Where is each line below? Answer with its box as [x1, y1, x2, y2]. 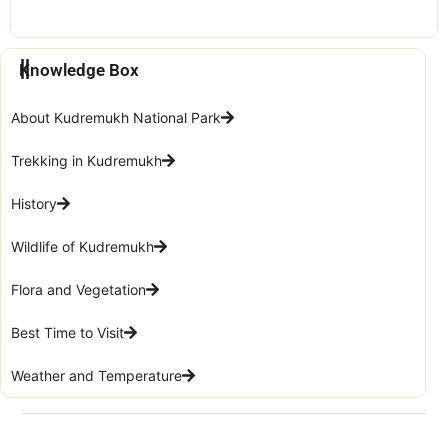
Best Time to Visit [11, 323, 124, 341]
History [11, 194, 57, 212]
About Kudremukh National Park [11, 108, 221, 126]
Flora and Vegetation [11, 280, 146, 298]
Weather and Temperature [11, 366, 182, 384]
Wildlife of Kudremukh [11, 237, 154, 255]
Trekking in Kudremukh [11, 151, 162, 169]
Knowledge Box [19, 59, 140, 80]
